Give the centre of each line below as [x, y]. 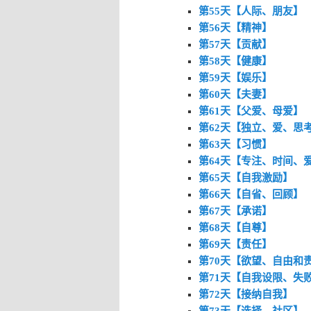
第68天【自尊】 [235, 227]
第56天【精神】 [235, 27]
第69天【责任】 [235, 244]
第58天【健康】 [235, 61]
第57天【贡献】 [235, 44]
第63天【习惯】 [235, 144]
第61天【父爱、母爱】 [251, 111]
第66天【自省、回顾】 [251, 194]
